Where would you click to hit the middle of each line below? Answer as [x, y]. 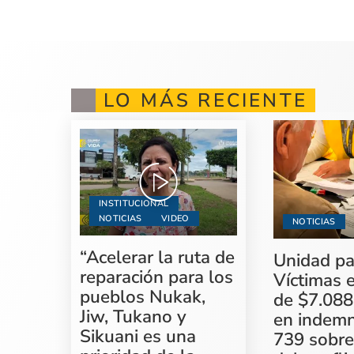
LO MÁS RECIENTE [205, 101]
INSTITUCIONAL [134, 203]
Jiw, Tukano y [134, 316]
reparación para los [157, 277]
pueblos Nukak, [143, 296]
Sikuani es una [138, 336]
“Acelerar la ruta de [158, 257]
